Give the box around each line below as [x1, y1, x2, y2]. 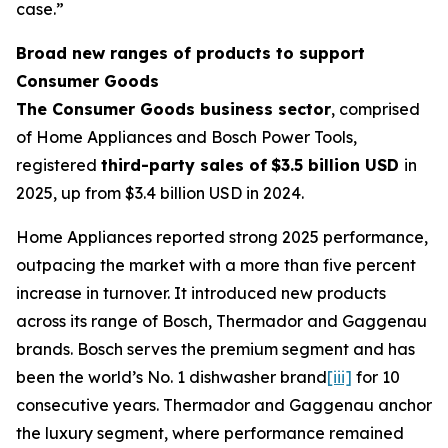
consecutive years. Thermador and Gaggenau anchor [16, 395, 432, 415]
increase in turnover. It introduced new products [16, 283, 386, 303]
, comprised [331, 99, 420, 119]
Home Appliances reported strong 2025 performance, [16, 227, 428, 247]
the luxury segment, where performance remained [16, 423, 404, 443]
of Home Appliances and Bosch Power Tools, [16, 127, 357, 147]
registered [16, 155, 101, 175]
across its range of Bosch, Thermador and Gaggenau [16, 311, 427, 331]
